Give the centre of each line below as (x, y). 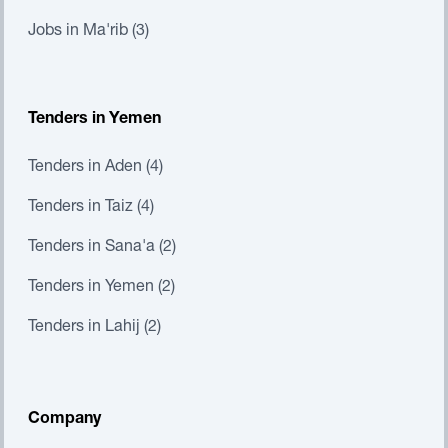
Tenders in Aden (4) (95, 168)
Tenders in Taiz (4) (91, 208)
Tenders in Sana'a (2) (102, 248)
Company (64, 420)
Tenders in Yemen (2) (101, 288)
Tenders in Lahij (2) (94, 328)
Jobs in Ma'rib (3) (88, 32)
